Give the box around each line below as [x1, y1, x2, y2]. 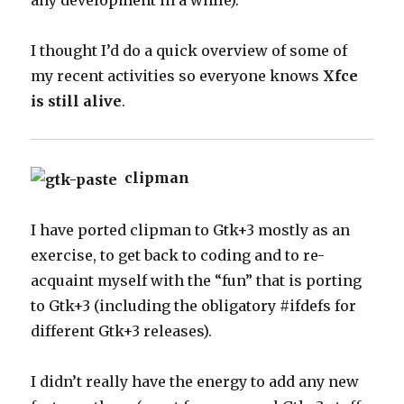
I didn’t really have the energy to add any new [31, 372, 360, 390]
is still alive [31, 92, 123, 110]
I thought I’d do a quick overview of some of [31, 41, 348, 60]
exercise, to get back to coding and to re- [31, 245, 326, 264]
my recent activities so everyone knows [31, 67, 324, 85]
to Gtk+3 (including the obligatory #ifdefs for [31, 296, 357, 315]
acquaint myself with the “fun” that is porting [31, 271, 363, 289]
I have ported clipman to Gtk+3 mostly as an [31, 220, 351, 239]
